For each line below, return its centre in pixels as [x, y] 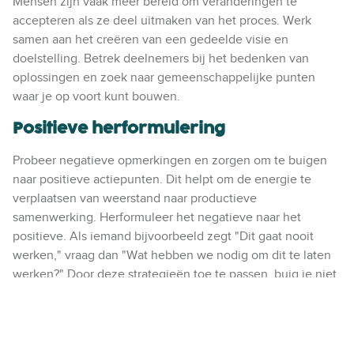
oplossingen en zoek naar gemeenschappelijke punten [164, 77]
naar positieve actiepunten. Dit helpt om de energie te [162, 179]
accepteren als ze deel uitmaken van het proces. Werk [162, 20]
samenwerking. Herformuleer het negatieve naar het [157, 217]
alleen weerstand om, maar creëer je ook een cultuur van [169, 293]
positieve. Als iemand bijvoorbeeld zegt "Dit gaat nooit [163, 236]
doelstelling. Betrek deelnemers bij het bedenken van [161, 58]
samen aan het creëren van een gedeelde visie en [151, 39]
